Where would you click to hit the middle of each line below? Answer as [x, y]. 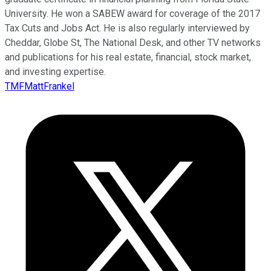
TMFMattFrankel [40, 87]
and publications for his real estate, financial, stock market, [128, 57]
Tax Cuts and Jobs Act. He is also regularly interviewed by [127, 28]
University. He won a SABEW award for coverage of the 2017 [132, 14]
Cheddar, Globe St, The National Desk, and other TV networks [133, 43]
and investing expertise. [55, 72]
